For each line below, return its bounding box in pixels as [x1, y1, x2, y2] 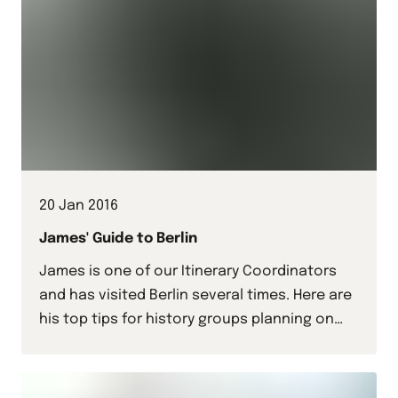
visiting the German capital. [39, 336, 231, 352]
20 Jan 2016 [39, 198, 118, 214]
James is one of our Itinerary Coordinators [39, 264, 337, 280]
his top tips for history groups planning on [39, 312, 334, 328]
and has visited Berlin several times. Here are [39, 288, 352, 304]
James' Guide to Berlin [39, 231, 197, 247]
